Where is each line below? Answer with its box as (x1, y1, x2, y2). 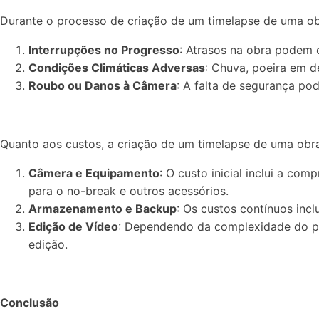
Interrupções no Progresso (28, 43, 179, 57)
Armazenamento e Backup (28, 202, 177, 216)
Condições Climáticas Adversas (28, 61, 205, 75)
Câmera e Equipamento (28, 166, 159, 180)
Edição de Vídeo (28, 219, 118, 234)
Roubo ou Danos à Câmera (28, 78, 177, 93)
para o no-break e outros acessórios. (28, 184, 229, 198)
